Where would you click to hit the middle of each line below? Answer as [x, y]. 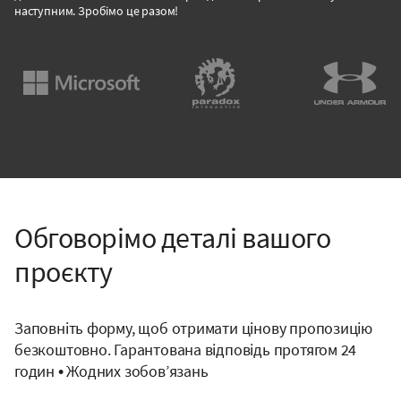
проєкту [64, 272]
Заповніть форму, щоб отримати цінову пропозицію [194, 328]
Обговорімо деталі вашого [172, 238]
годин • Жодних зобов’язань [111, 371]
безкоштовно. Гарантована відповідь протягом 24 [186, 349]
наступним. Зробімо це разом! [97, 10]
